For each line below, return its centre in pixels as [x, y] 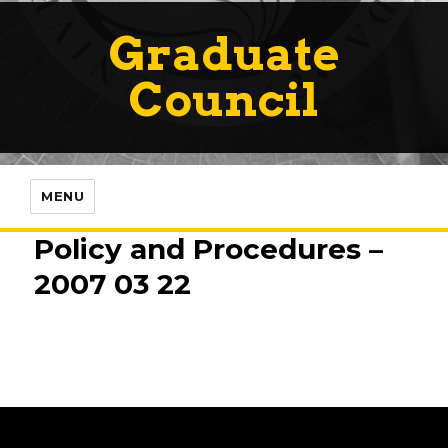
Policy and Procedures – [209, 249]
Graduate [224, 53]
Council [224, 99]
